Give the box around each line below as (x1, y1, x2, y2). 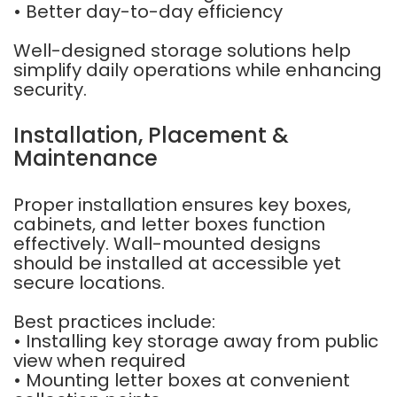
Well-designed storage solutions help (13, 38, 351, 63)
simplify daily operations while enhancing (13, 58, 382, 82)
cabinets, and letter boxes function (13, 212, 325, 237)
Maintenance (13, 144, 158, 173)
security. (13, 77, 87, 102)
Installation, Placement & (13, 121, 289, 150)
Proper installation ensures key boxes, (13, 192, 351, 217)
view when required (13, 348, 186, 373)
